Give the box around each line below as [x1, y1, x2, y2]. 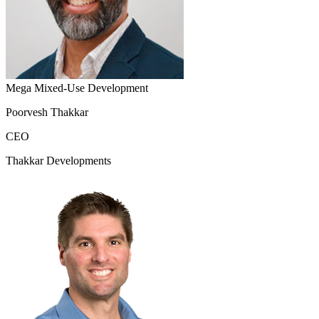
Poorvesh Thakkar [6, 106, 88, 119]
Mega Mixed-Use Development [6, 82, 148, 95]
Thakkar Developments [6, 155, 111, 167]
